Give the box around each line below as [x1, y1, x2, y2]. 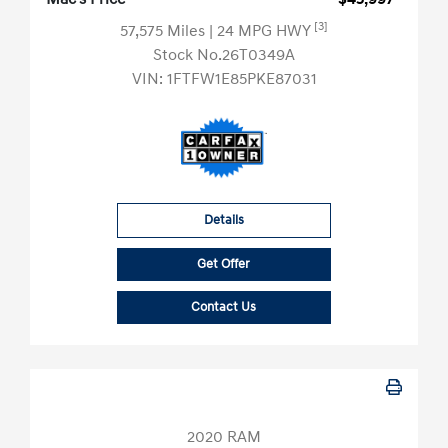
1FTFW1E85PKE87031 [166, 69, 317, 90]
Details [203, 212, 244, 229]
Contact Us [191, 299, 257, 316]
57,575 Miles [120, 21, 209, 42]
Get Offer [197, 256, 251, 273]
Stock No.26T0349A [153, 45, 295, 66]
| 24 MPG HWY [209, 21, 314, 42]
